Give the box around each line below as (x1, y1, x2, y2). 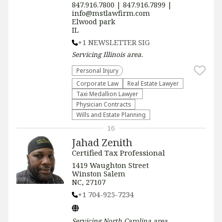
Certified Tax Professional (72, 148, 165, 158)
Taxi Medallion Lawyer (76, 90, 138, 98)
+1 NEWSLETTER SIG (78, 38, 150, 47)
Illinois (103, 50, 125, 59)
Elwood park (72, 17, 115, 26)
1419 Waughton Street (72, 161, 149, 170)
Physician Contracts (76, 100, 131, 108)
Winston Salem (72, 169, 125, 178)
